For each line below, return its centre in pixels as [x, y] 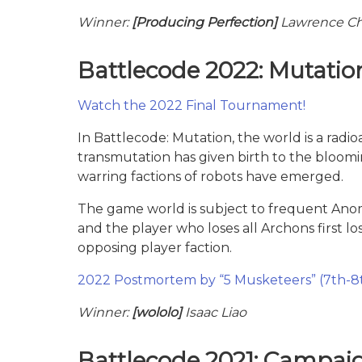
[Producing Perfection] [204, 22]
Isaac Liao [214, 312]
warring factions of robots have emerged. [210, 176]
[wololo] [157, 312]
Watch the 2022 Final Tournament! [192, 105]
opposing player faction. [155, 247]
